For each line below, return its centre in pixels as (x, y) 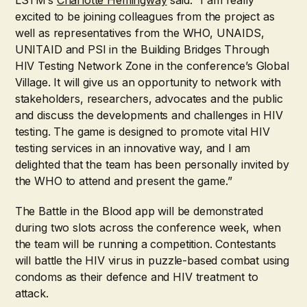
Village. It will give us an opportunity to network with (148, 83)
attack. (32, 294)
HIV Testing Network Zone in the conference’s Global (152, 66)
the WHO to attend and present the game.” (123, 181)
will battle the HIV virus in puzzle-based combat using (152, 261)
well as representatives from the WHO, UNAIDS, (139, 33)
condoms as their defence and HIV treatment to (136, 277)
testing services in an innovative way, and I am (133, 148)
